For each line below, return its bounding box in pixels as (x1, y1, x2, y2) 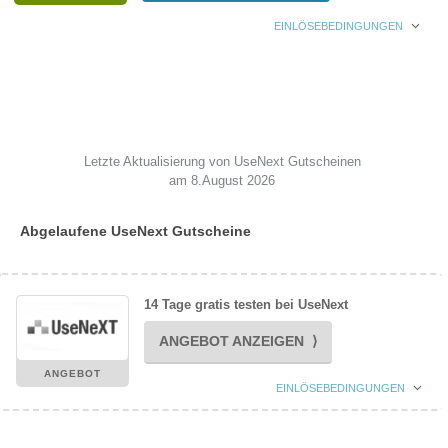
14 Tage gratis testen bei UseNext (143, 297, 348, 312)
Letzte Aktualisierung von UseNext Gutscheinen (83, 154, 361, 169)
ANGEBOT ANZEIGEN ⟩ (158, 333, 317, 349)
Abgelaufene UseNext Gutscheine (20, 223, 251, 239)
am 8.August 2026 (169, 173, 275, 188)
